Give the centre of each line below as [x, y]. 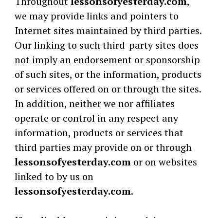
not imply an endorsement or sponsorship [107, 60]
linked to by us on [54, 176]
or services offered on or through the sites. [108, 89]
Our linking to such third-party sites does [107, 45]
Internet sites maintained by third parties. [108, 30]
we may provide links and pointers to [97, 16]
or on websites [164, 162]
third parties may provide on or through [103, 147]
